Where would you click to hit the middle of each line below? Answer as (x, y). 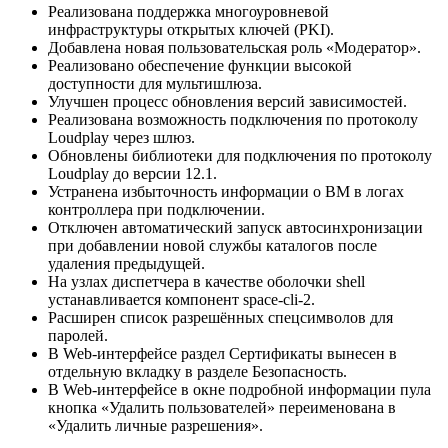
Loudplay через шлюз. (121, 137)
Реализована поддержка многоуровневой (188, 11)
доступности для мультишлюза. (155, 83)
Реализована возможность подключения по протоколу (233, 119)
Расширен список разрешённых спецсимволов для (220, 317)
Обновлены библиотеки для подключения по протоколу (240, 155)
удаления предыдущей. (126, 263)
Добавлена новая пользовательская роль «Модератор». (234, 47)
